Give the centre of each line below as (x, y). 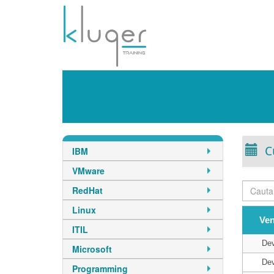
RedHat (87, 190)
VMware (88, 171)
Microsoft (92, 249)
